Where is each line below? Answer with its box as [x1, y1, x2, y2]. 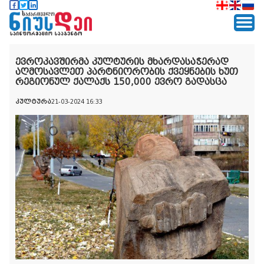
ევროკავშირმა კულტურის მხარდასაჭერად [15, 56, 229, 67]
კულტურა [15, 98, 51, 105]
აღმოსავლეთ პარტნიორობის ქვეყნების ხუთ [15, 66, 238, 77]
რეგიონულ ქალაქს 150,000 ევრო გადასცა [15, 76, 227, 87]
